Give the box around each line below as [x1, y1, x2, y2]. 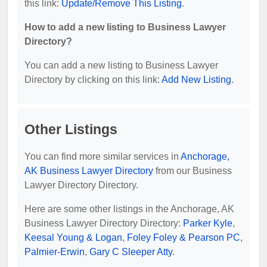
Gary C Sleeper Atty [89, 246, 172, 257]
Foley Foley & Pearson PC [127, 232, 240, 243]
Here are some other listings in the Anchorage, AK [24, 203, 234, 214]
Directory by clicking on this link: [24, 74, 162, 85]
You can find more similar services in [24, 151, 181, 162]
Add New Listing [162, 74, 231, 85]
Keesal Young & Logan [24, 232, 122, 243]
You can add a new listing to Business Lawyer [24, 60, 218, 70]
